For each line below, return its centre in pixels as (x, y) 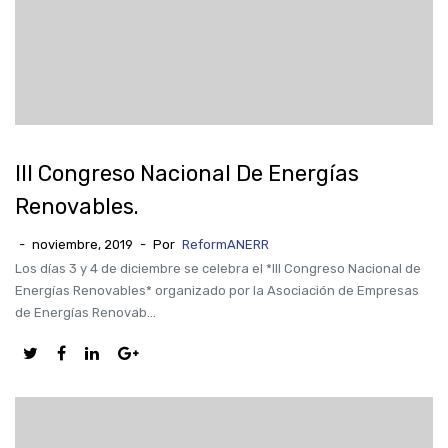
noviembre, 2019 (82, 244)
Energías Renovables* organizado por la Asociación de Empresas (217, 290)
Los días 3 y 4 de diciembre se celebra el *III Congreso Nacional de (218, 268)
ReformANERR (225, 244)
